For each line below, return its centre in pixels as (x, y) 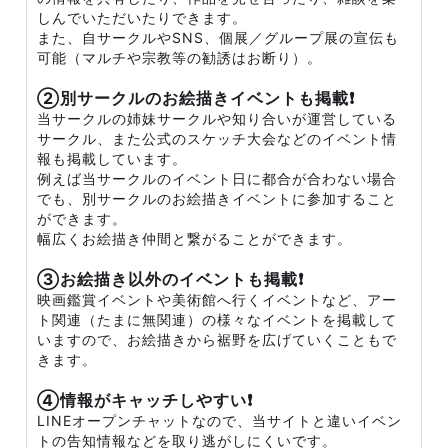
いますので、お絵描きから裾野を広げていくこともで (217, 339)
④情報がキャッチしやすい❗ (145, 400)
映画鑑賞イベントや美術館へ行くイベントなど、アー (217, 299)
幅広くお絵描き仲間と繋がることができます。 (194, 238)
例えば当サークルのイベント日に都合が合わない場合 (217, 178)
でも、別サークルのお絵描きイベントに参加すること (217, 198)
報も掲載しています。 (112, 158)
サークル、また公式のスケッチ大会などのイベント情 (217, 138)
